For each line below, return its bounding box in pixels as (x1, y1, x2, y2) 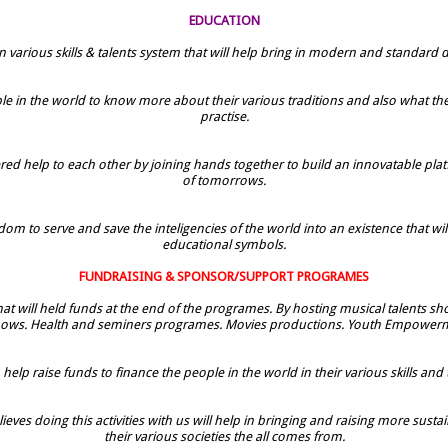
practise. (199, 108, 249, 124)
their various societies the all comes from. (103, 428, 345, 444)
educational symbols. (162, 236, 286, 252)
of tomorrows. (182, 172, 266, 188)
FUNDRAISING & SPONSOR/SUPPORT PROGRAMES (79, 268, 369, 284)
